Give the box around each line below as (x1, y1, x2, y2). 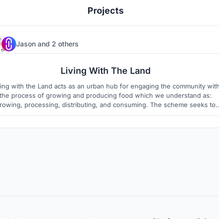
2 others (52, 39, 79, 48)
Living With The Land (61, 66, 151, 76)
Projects (88, 5, 124, 16)
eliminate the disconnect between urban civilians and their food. (8, 110, 203, 118)
